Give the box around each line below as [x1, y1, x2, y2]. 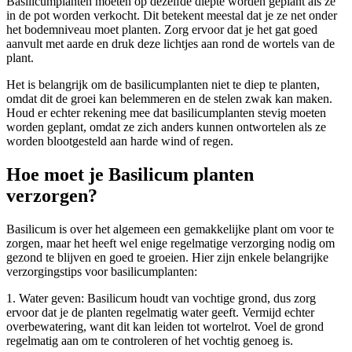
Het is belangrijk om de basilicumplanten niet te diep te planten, [6, 77, 320, 91]
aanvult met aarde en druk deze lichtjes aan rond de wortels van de [6, 36, 335, 50]
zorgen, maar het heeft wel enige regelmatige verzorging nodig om [6, 236, 335, 250]
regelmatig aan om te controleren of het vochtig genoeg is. [6, 333, 293, 347]
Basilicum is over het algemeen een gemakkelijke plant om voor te [6, 222, 334, 236]
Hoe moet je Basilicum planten [6, 163, 254, 185]
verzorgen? [6, 185, 97, 206]
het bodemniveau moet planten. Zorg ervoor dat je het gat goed [6, 22, 317, 36]
